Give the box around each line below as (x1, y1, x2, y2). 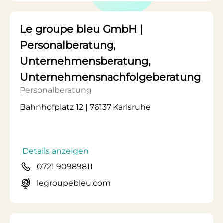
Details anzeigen (22, 146, 89, 156)
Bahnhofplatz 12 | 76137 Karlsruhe (20, 102, 151, 111)
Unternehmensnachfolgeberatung (20, 71, 201, 83)
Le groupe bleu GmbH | (20, 23, 143, 35)
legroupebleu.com (37, 178, 111, 188)
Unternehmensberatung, (20, 55, 150, 67)
